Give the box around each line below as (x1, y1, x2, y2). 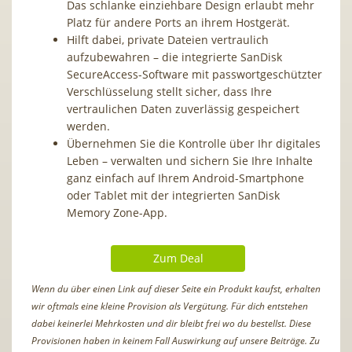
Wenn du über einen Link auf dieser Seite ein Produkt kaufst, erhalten (31, 281, 321, 295)
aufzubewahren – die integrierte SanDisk (67, 49, 282, 64)
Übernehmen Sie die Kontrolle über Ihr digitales (67, 135, 321, 151)
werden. (67, 118, 110, 134)
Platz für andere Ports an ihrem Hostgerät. (67, 14, 290, 30)
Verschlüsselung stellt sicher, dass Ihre (67, 83, 272, 99)
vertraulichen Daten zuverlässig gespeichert (67, 101, 299, 116)
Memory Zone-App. (67, 204, 167, 220)
